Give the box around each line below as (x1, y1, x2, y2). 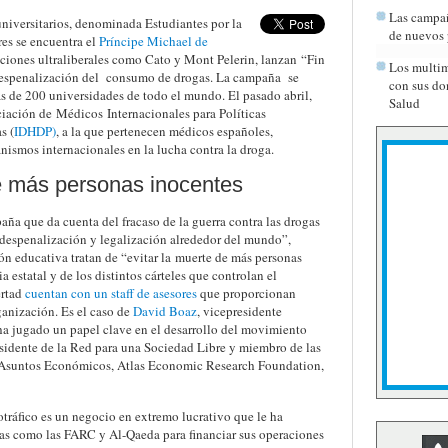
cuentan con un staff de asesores (24, 284, 197, 302)
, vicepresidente (196, 302, 282, 320)
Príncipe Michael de (98, 32, 208, 50)
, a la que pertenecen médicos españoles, (55, 122, 273, 140)
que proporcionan (196, 284, 296, 302)
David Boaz (132, 302, 197, 320)
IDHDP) (13, 122, 56, 140)
